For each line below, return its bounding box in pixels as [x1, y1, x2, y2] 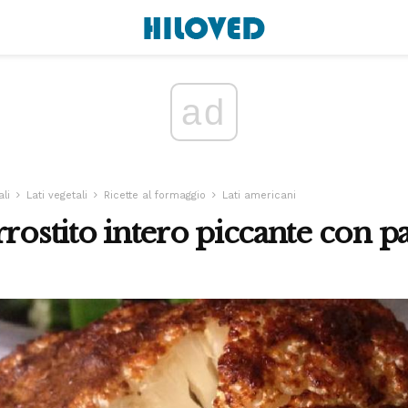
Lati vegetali [26, 189, 87, 201]
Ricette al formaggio [104, 189, 206, 201]
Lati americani [222, 189, 296, 201]
